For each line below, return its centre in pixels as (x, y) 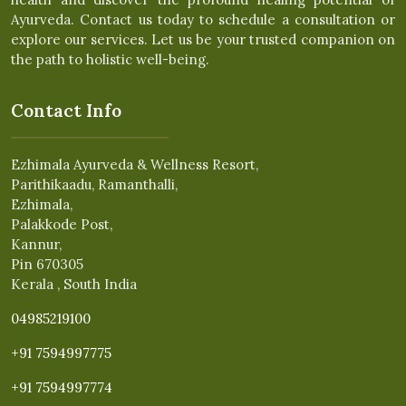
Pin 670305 (47, 265)
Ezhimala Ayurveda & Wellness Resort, (135, 165)
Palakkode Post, (62, 225)
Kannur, (36, 245)
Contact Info (66, 111)
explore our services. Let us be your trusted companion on (203, 40)
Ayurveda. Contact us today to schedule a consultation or (203, 20)
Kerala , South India (74, 285)
